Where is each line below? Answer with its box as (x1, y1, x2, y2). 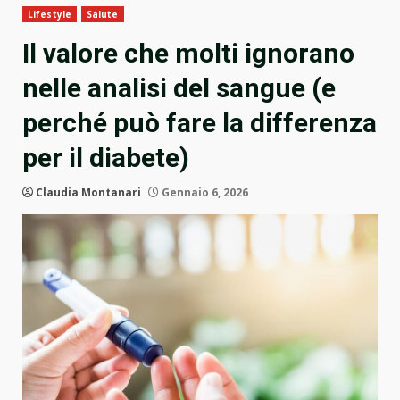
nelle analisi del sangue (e (22, 72, 336, 104)
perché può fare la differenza (22, 107, 377, 139)
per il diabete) (22, 142, 189, 174)
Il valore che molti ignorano (22, 37, 354, 70)
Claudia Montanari (36, 185, 141, 201)
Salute (86, 8, 119, 21)
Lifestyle (28, 8, 71, 21)
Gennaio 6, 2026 (159, 185, 248, 201)
